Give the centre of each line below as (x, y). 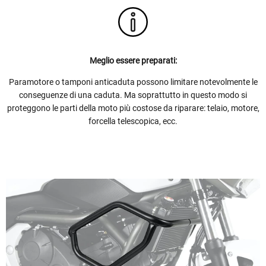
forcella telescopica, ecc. (133, 121)
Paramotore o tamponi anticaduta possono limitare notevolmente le (133, 82)
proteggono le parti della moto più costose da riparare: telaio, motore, (133, 108)
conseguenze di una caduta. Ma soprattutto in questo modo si (133, 95)
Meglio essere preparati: (133, 60)
